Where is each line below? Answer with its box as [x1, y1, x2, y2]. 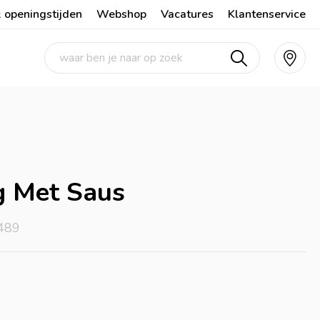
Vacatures [161, 6, 214, 22]
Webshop [96, 6, 146, 22]
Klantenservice [228, 6, 306, 22]
